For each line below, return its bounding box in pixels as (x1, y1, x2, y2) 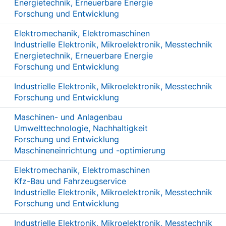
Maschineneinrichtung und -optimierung (14, 145, 165, 155)
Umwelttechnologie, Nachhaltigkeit (14, 123, 148, 133)
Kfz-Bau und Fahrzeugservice (14, 176, 126, 186)
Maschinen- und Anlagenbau (14, 112, 122, 122)
